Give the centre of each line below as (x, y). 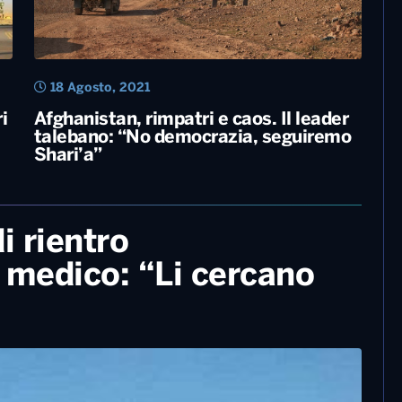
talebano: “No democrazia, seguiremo (192, 137)
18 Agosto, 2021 (98, 88)
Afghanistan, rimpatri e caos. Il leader (191, 119)
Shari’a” (68, 155)
